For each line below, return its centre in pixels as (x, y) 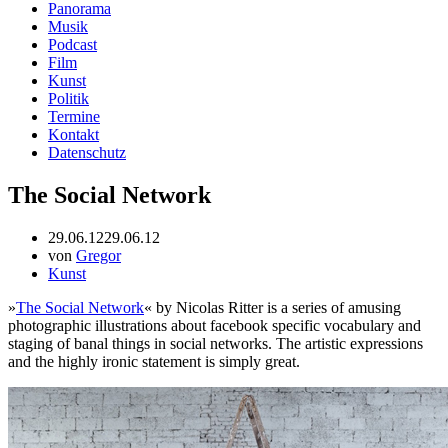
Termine (74, 116)
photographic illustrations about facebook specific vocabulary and (214, 325)
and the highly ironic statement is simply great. (154, 361)
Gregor (98, 255)
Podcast (72, 44)
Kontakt (73, 134)
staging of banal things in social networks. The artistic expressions (215, 343)
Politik (68, 98)
